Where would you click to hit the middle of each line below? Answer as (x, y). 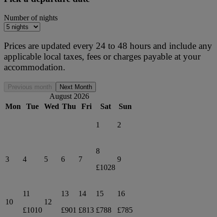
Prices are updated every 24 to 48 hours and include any (108, 46)
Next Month (76, 87)
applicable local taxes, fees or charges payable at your (102, 56)
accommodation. (35, 67)
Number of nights (31, 17)
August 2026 (69, 96)
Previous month (30, 87)
